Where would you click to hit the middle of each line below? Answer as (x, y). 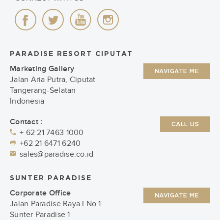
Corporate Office (41, 193)
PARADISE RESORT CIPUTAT (71, 54)
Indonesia (27, 101)
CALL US (185, 124)
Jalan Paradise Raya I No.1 (55, 204)
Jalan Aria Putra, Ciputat (53, 79)
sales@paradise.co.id (57, 154)
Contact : (26, 122)
